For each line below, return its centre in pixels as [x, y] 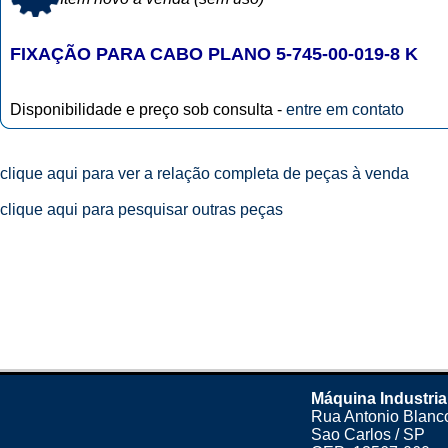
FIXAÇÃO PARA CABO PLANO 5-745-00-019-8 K [214, 54]
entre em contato [345, 109]
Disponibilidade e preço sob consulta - [148, 109]
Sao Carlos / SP [368, 434]
